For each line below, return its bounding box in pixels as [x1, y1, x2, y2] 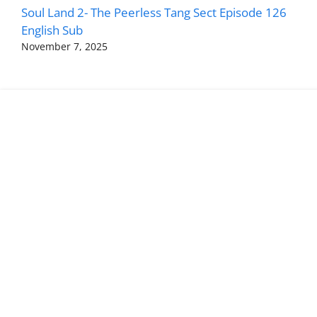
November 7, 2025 [21, 40, 108, 53]
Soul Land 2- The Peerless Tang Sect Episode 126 [21, 4, 287, 21]
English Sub [21, 22, 83, 38]
